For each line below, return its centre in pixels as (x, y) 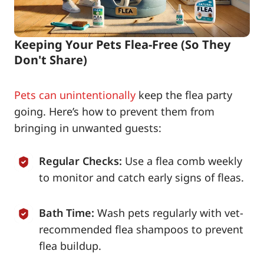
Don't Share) (51, 60)
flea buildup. (70, 246)
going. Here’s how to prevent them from (114, 112)
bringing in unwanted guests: (88, 128)
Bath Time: (67, 213)
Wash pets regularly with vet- (170, 213)
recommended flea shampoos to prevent (141, 230)
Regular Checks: (80, 161)
